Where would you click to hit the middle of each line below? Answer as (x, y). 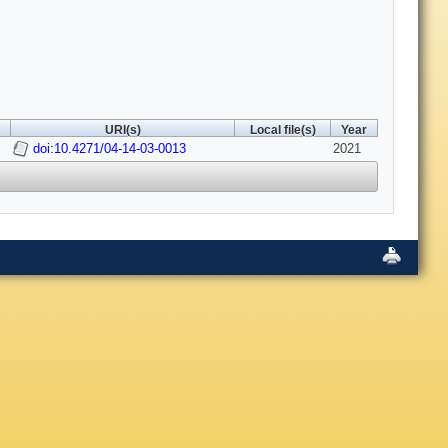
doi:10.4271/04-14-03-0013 (109, 149)
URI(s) (122, 130)
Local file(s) (282, 130)
